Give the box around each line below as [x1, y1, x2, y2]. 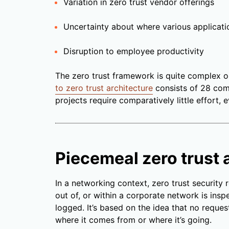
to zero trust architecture [55, 83, 153, 94]
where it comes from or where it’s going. [55, 215, 212, 225]
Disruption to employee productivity [63, 46, 204, 57]
